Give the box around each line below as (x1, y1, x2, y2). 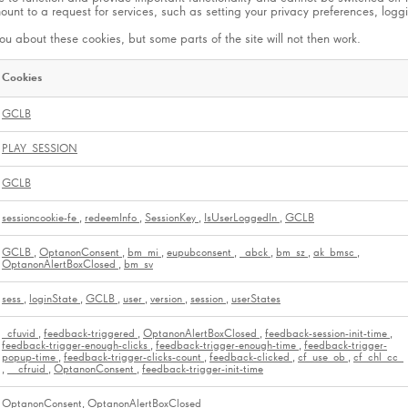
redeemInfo (85, 211, 139, 224)
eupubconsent (167, 246, 234, 259)
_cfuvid (2, 327, 38, 340)
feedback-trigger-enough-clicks (2, 339, 150, 352)
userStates (231, 292, 280, 305)
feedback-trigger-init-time (142, 362, 263, 375)
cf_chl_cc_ (353, 351, 403, 363)
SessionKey (145, 211, 199, 224)
